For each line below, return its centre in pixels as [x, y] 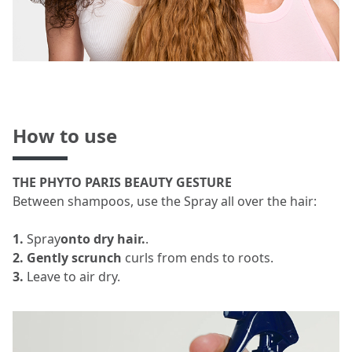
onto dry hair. [103, 239]
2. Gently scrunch [67, 258]
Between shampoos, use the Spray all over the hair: [165, 201]
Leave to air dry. [72, 277]
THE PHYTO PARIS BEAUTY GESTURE [122, 182]
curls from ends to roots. [198, 258]
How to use [65, 136]
